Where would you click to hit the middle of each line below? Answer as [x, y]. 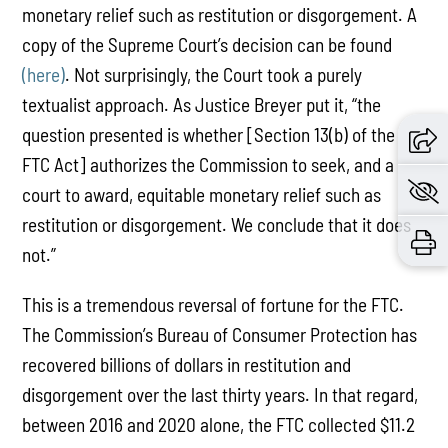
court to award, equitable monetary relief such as [202, 195]
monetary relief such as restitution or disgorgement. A [220, 15]
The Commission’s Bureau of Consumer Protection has [220, 334]
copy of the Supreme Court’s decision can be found [207, 45]
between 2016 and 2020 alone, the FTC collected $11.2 [219, 424]
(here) [44, 75]
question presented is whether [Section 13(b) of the [209, 135]
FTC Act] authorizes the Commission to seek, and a [208, 165]
